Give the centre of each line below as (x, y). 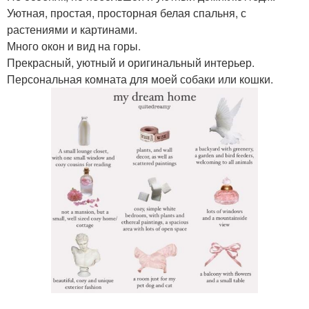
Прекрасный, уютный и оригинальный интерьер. (131, 62)
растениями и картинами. (72, 29)
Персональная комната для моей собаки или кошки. (140, 79)
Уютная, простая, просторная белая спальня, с (127, 13)
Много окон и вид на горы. (74, 46)
